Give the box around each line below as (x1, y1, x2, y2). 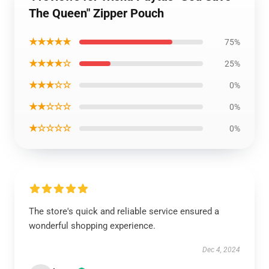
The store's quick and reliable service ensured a (29, 206, 219, 217)
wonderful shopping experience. (29, 220, 156, 231)
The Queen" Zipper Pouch (29, 6, 164, 20)
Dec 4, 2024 (202, 246, 240, 254)
